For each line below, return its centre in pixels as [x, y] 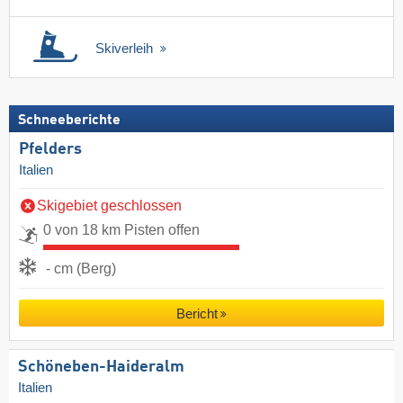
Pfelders [50, 149]
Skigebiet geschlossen [109, 205]
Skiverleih [126, 49]
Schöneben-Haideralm [101, 367]
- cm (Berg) [81, 268]
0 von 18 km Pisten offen [121, 229]
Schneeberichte [69, 120]
